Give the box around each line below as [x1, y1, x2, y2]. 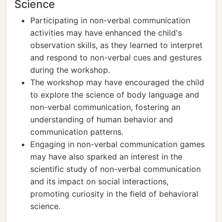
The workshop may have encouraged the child [30, 77, 204, 87]
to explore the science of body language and [30, 90, 199, 100]
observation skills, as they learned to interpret [30, 40, 203, 50]
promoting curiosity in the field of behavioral [30, 189, 198, 199]
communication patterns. [30, 127, 123, 137]
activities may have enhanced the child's [30, 28, 182, 38]
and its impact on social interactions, [30, 176, 168, 186]
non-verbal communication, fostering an [30, 102, 180, 112]
